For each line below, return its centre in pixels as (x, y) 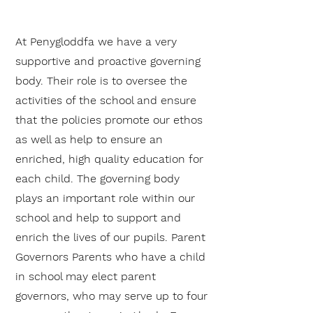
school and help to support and (98, 218)
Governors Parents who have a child (110, 257)
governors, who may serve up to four (111, 296)
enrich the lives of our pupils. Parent (110, 237)
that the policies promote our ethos (109, 120)
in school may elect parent (86, 276)
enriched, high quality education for (109, 159)
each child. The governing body (97, 179)
